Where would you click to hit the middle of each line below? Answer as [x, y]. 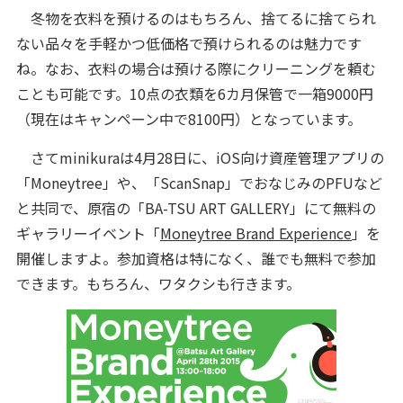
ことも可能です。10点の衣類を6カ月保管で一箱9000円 [194, 94]
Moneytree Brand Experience [255, 233]
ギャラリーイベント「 [88, 233]
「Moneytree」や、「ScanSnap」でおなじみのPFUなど [199, 183]
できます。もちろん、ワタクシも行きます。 [158, 283]
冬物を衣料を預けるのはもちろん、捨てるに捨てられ [196, 18]
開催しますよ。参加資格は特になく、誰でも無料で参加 [196, 258]
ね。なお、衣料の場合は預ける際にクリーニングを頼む [196, 68]
